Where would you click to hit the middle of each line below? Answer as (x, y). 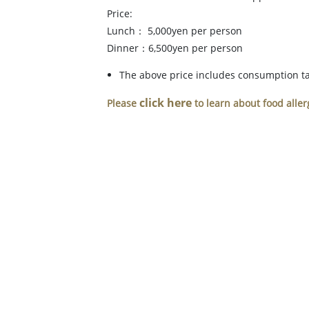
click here (166, 103)
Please (123, 103)
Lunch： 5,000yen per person (175, 31)
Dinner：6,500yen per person (175, 48)
